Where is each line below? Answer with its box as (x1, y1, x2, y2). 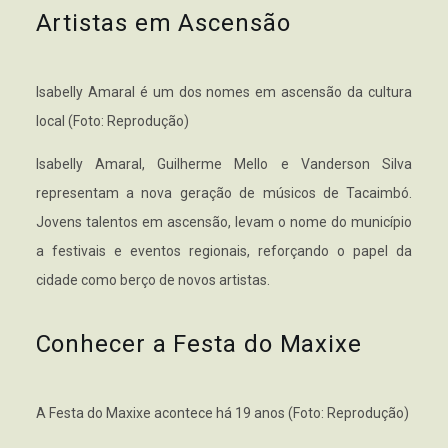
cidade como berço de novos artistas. (35, 272, 270, 289)
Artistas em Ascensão (35, 9, 291, 38)
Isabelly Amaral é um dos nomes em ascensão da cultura (35, 84, 413, 101)
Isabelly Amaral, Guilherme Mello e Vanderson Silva (35, 156, 413, 173)
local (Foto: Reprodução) (35, 113, 189, 130)
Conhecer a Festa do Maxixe (35, 330, 362, 359)
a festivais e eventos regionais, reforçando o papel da (35, 243, 413, 260)
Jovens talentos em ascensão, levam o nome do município (35, 214, 413, 231)
